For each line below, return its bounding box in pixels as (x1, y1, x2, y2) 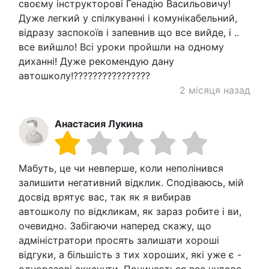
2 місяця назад (180, 83, 250, 96)
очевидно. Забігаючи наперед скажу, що (19, 219, 211, 232)
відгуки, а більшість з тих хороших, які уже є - (19, 248, 241, 261)
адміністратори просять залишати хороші (19, 234, 219, 246)
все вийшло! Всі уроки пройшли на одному (19, 40, 224, 53)
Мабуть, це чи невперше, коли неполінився (19, 162, 223, 174)
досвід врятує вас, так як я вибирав (19, 190, 191, 203)
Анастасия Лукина (55, 117, 143, 130)
